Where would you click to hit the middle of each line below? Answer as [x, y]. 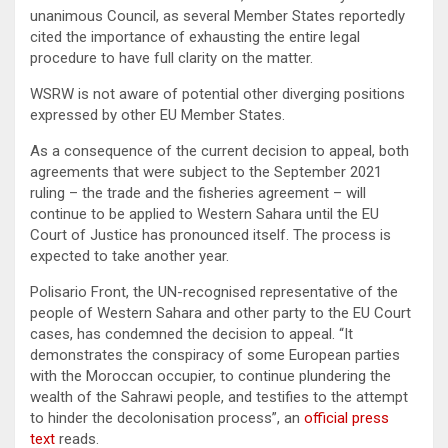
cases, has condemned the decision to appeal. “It [191, 333]
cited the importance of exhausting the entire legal [195, 36]
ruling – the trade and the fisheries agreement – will [198, 192]
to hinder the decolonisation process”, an [167, 417]
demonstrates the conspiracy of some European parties [215, 354]
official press [346, 417]
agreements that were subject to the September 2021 [206, 171]
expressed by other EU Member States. [157, 114]
